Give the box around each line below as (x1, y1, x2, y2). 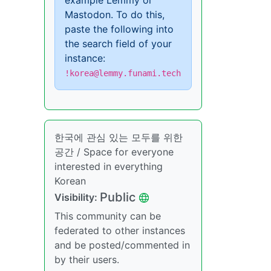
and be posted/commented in (54, 239, 190, 251)
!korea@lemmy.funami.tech (65, 68, 181, 78)
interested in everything (54, 160, 163, 172)
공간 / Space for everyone (54, 146, 174, 158)
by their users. (54, 253, 119, 266)
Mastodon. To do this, (65, 8, 165, 21)
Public (100, 190, 135, 204)
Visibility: (54, 191, 100, 203)
